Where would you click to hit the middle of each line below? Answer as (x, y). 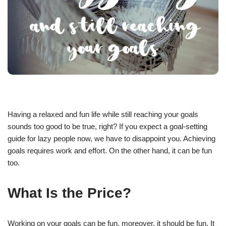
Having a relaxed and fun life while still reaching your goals (103, 114)
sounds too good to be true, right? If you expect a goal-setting (107, 126)
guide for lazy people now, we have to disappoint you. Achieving (111, 138)
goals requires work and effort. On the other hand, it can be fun (110, 150)
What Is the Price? (69, 193)
